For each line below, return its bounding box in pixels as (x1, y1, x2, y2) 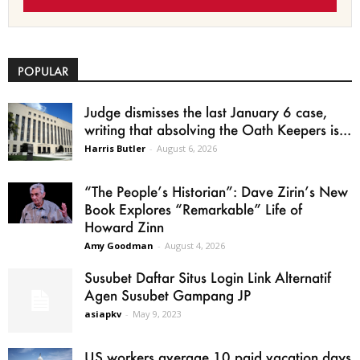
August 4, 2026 (165, 239, 225, 252)
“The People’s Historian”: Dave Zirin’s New (84, 182, 348, 201)
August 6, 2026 (157, 142, 217, 155)
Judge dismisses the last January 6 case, (84, 103, 327, 121)
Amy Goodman (84, 239, 153, 252)
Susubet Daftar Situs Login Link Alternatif (84, 268, 331, 287)
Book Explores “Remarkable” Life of (84, 200, 302, 219)
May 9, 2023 (133, 308, 182, 321)
